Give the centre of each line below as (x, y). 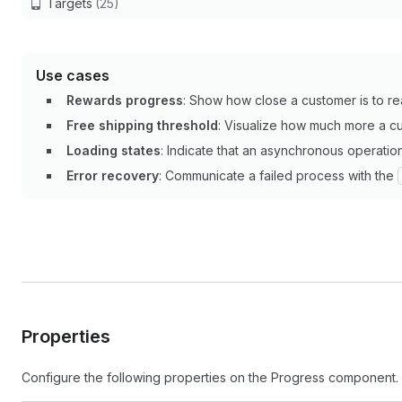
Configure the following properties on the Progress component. (210, 377)
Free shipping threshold (142, 125)
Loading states (114, 150)
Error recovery (113, 175)
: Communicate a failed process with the (278, 175)
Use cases (73, 75)
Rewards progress (125, 100)
